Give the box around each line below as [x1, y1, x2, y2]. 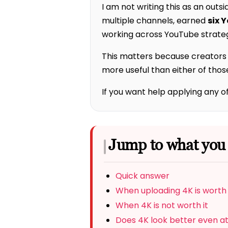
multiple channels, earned [102, 14, 208, 26]
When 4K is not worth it [115, 199, 208, 211]
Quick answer [115, 170, 169, 182]
